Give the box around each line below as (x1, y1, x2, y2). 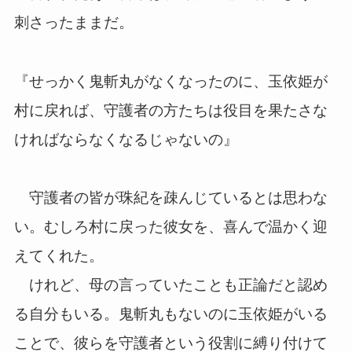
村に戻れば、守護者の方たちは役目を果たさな (13, 101, 328, 119)
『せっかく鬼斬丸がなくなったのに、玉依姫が (13, 72, 328, 90)
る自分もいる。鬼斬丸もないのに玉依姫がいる (13, 306, 328, 323)
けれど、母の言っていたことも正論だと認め (13, 277, 328, 294)
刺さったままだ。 (13, 14, 134, 31)
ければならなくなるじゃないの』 (13, 130, 238, 148)
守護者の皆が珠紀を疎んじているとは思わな (13, 189, 328, 207)
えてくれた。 (13, 247, 104, 265)
